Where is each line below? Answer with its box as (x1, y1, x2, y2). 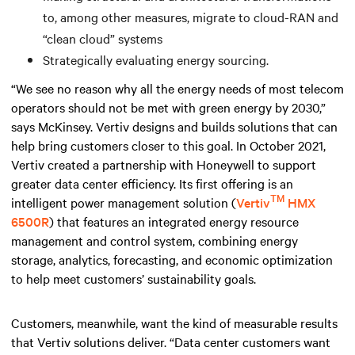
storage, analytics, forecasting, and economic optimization (11, 250, 333, 268)
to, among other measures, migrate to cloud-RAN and (43, 7, 338, 25)
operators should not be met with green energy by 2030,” (11, 97, 326, 116)
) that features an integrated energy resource (49, 212, 299, 230)
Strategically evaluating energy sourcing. (43, 50, 269, 68)
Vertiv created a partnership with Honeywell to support (11, 155, 316, 173)
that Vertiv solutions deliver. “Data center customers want (11, 332, 330, 350)
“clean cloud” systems (43, 29, 162, 47)
